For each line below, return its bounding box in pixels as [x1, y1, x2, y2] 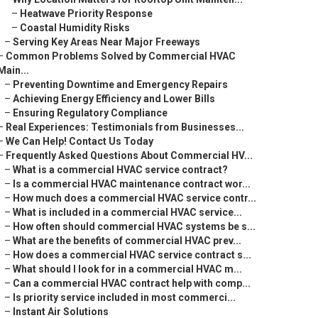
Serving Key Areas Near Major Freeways [13, 36, 200, 48]
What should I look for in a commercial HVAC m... [13, 263, 242, 275]
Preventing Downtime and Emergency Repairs [13, 79, 228, 90]
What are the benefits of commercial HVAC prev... [13, 235, 241, 246]
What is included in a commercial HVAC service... [13, 207, 242, 218]
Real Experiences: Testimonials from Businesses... [6, 121, 244, 133]
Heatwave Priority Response [20, 8, 153, 19]
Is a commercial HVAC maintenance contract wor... [13, 178, 251, 190]
